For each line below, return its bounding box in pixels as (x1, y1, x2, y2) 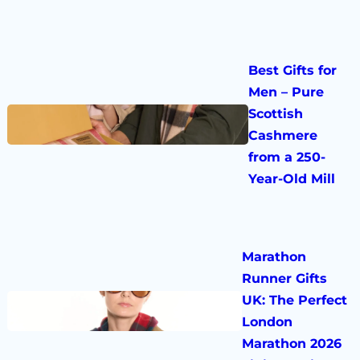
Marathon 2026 (242, 335, 342, 351)
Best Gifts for (248, 63, 337, 79)
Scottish (248, 106, 304, 122)
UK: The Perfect (242, 292, 348, 308)
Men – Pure (248, 84, 325, 100)
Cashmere (248, 128, 318, 144)
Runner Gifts (242, 270, 328, 286)
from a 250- (248, 149, 326, 166)
